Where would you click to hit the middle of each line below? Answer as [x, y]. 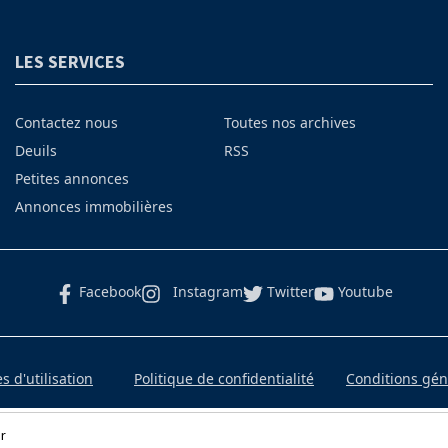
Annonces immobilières [93, 207]
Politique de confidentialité [224, 378]
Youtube [365, 292]
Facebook [110, 292]
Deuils [35, 151]
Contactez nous [66, 123]
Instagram [208, 292]
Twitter [290, 292]
